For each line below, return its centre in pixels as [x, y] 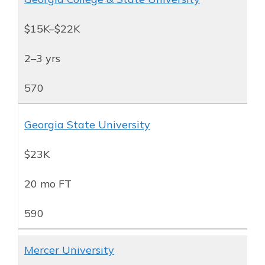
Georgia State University [87, 124]
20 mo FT [48, 183]
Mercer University [69, 250]
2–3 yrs [42, 58]
